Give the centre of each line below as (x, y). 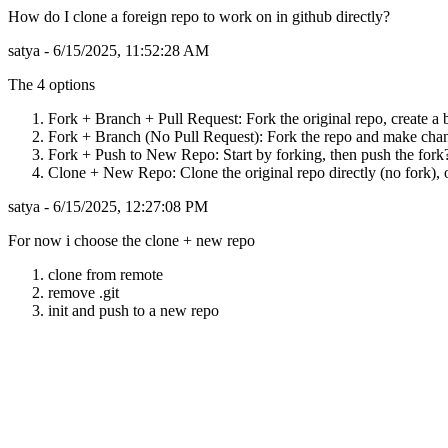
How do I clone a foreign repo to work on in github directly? (199, 16)
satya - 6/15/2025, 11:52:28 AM (108, 50)
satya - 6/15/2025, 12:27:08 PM (108, 206)
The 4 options (51, 84)
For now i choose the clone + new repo (131, 240)
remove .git (83, 292)
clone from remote (105, 274)
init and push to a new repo (133, 310)
